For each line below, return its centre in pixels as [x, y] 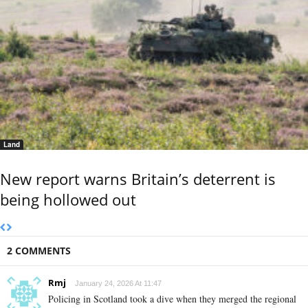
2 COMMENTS [39, 250]
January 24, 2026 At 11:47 [118, 283]
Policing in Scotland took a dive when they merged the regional [172, 298]
